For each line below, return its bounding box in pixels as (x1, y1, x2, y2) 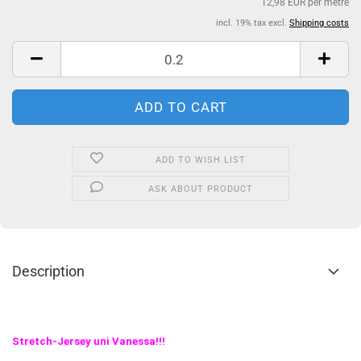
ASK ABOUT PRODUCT (147, 184, 253, 194)
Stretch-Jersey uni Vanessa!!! (12, 335, 168, 347)
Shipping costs (289, 18, 349, 28)
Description (12, 263, 85, 280)
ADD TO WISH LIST (155, 155, 246, 165)
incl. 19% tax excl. (216, 18, 289, 28)
